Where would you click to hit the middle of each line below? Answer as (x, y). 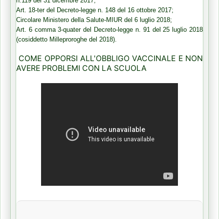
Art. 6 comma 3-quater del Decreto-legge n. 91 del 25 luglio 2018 (109, 30)
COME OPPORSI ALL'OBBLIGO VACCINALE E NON (111, 59)
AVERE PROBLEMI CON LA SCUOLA (81, 68)
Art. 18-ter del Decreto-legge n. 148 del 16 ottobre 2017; (95, 10)
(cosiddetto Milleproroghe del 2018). (66, 40)
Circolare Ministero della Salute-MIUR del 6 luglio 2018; (94, 20)
